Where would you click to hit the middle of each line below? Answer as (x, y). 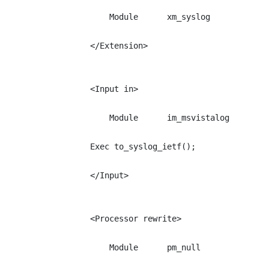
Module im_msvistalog (160, 118)
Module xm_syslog (150, 17)
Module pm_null (145, 247)
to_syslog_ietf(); (155, 147)
